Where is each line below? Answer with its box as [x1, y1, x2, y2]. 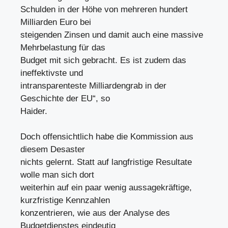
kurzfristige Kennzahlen [20, 195, 110, 205]
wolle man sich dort [20, 170, 94, 180]
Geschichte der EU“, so [20, 93, 110, 103]
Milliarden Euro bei [20, 17, 91, 27]
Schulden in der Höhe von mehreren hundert [20, 4, 188, 14]
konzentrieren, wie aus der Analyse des [20, 208, 170, 218]
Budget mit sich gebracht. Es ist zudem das [20, 55, 186, 65]
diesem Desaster [20, 145, 85, 154]
